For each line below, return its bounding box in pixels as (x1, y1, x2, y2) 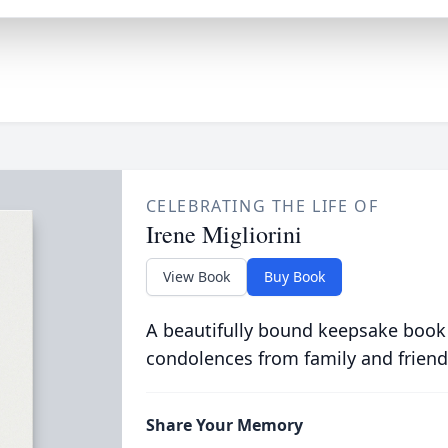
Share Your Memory (145, 414, 303, 436)
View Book (162, 267, 230, 286)
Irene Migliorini (145, 218, 302, 250)
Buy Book (263, 267, 325, 286)
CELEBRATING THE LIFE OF (145, 195, 379, 217)
